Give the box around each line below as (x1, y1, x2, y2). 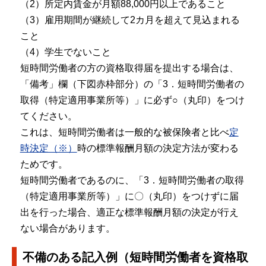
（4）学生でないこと (20, 47, 111, 58)
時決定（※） (20, 143, 77, 154)
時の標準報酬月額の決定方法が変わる (77, 143, 239, 154)
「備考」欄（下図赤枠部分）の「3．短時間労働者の (20, 79, 244, 90)
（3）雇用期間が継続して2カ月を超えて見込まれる (20, 15, 240, 26)
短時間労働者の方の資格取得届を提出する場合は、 (20, 63, 239, 74)
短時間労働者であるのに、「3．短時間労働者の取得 (20, 175, 244, 186)
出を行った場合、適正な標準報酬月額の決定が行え (20, 207, 239, 218)
